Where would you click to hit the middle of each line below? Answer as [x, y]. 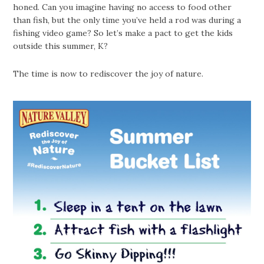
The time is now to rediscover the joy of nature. [108, 73]
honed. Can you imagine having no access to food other [123, 7]
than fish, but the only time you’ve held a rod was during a [127, 20]
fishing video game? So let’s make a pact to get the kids [123, 33]
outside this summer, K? [61, 46]
